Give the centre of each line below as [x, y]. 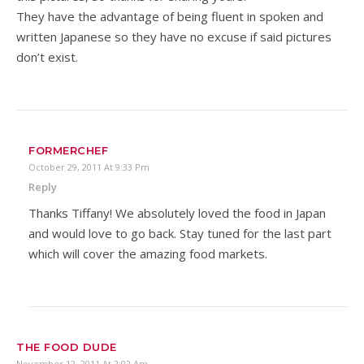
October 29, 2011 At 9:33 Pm [89, 167]
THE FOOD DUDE [67, 347]
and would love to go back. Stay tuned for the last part [180, 233]
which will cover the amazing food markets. [148, 253]
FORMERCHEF [68, 150]
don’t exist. [47, 56]
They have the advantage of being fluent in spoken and [170, 16]
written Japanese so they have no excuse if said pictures [174, 36]
